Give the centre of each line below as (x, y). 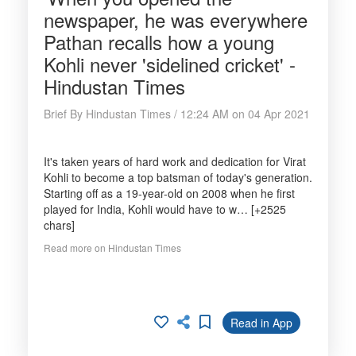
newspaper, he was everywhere (176, 19)
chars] (59, 225)
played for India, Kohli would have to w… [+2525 (165, 209)
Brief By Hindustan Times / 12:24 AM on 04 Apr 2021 (177, 114)
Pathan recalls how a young (159, 42)
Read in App (261, 323)
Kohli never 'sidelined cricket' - (170, 64)
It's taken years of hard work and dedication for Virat (175, 161)
